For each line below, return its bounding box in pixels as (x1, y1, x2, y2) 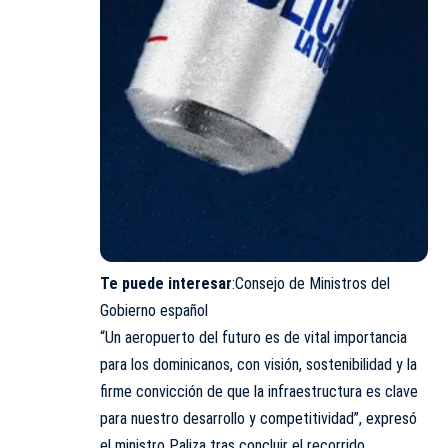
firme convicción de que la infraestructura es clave (100, 381, 418, 401)
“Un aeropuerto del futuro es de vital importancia (100, 327, 407, 347)
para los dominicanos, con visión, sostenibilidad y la (100, 354, 417, 374)
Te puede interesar (100, 273, 232, 293)
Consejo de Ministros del (235, 273, 390, 293)
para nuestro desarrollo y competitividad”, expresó (100, 408, 417, 428)
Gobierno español (100, 300, 208, 320)
